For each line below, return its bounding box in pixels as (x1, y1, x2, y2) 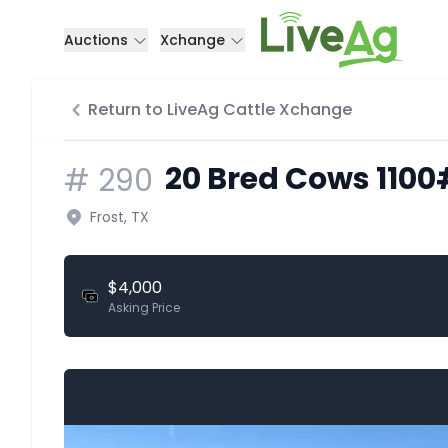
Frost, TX (90, 206, 149, 227)
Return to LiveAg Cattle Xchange (88, 98, 352, 121)
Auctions (64, 30, 132, 50)
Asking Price (108, 298, 180, 316)
